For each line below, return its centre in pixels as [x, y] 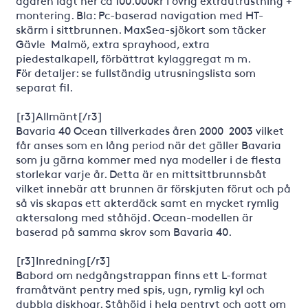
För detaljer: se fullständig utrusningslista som [135, 72]
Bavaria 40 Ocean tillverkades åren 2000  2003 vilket [150, 130]
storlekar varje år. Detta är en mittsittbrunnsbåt [141, 173]
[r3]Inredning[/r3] [63, 260]
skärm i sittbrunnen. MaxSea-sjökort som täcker [141, 29]
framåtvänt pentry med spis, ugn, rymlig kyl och [140, 289]
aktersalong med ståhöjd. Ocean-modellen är [134, 217]
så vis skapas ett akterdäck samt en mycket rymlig [147, 202]
